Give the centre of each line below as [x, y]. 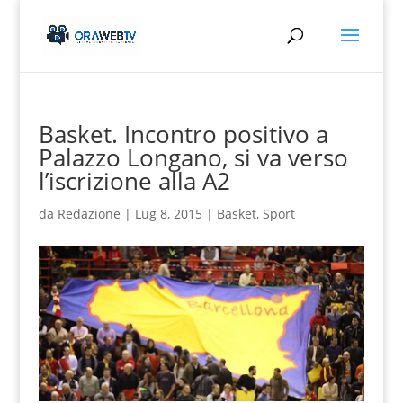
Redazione [89, 214]
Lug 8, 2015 [168, 214]
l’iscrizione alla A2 [134, 181]
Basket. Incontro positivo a [183, 134]
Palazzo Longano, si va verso [193, 157]
